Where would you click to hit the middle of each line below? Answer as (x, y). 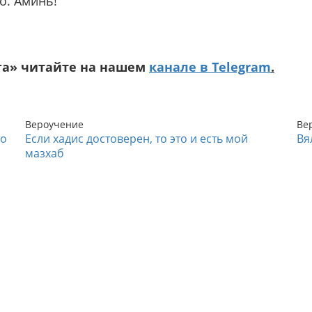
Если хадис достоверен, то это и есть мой (136, 139)
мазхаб (45, 154)
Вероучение (54, 125)
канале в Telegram (210, 67)
